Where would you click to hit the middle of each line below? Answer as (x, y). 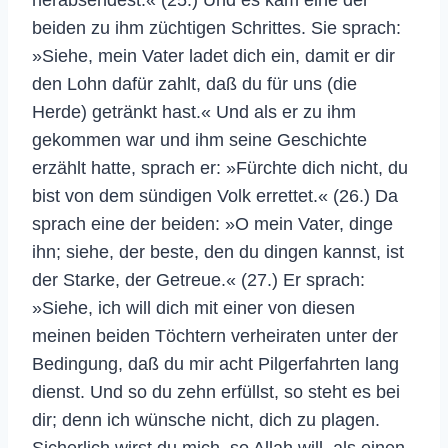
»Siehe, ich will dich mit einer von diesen (193, 307)
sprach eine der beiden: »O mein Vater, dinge (212, 223)
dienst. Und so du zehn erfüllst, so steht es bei (216, 391)
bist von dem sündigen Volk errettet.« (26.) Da (215, 195)
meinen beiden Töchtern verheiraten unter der (215, 335)
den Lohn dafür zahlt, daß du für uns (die (194, 83)
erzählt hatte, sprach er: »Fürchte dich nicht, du (220, 167)
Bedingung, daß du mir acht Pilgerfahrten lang (215, 363)
